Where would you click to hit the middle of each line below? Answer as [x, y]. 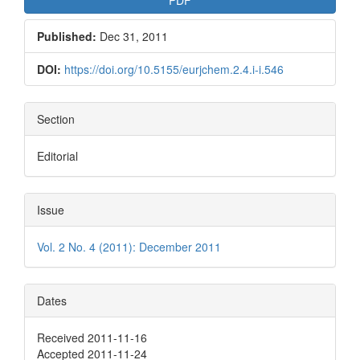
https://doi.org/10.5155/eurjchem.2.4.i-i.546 [174, 69]
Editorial [57, 155]
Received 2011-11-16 [92, 337]
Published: [67, 36]
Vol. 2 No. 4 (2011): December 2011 [129, 246]
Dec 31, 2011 [132, 36]
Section [56, 119]
